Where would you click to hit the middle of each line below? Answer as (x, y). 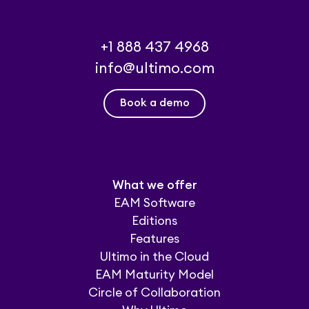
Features (154, 239)
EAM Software (154, 203)
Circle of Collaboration (154, 292)
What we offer (154, 185)
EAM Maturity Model (154, 275)
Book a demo (154, 103)
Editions (154, 221)
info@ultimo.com (154, 68)
